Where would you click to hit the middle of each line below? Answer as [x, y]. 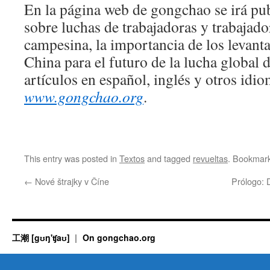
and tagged [169, 158]
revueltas [210, 158]
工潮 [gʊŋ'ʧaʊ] [42, 237]
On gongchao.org [119, 237]
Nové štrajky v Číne [71, 181]
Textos [132, 158]
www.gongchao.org [84, 96]
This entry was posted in [72, 158]
